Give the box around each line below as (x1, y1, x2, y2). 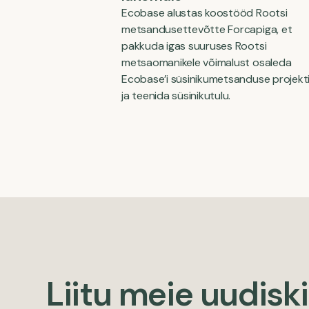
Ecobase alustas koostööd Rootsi (121, 6, 288, 20)
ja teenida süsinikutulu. (121, 88, 231, 103)
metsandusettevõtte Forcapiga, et (121, 22, 292, 37)
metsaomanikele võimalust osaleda (121, 55, 292, 70)
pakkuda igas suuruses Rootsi (121, 39, 267, 53)
